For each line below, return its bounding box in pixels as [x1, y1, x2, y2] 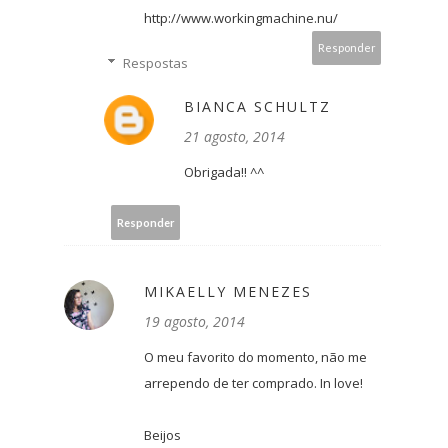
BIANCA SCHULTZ [184, 97, 331, 117]
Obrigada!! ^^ [184, 163, 264, 182]
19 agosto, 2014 [144, 312, 245, 332]
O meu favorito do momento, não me [144, 348, 367, 367]
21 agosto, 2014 [184, 127, 285, 147]
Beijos [144, 426, 181, 445]
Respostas [122, 54, 188, 73]
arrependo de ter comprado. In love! [144, 374, 363, 393]
